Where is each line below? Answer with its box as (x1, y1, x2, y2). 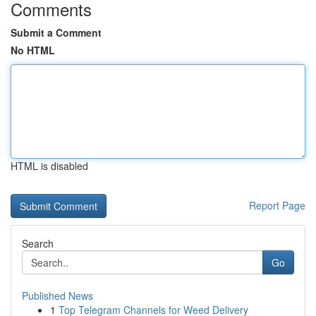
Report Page (249, 198, 305, 212)
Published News (22, 288, 93, 303)
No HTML (11, 43, 55, 57)
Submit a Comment (11, 25, 102, 39)
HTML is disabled (11, 159, 88, 173)
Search (22, 236, 54, 250)
